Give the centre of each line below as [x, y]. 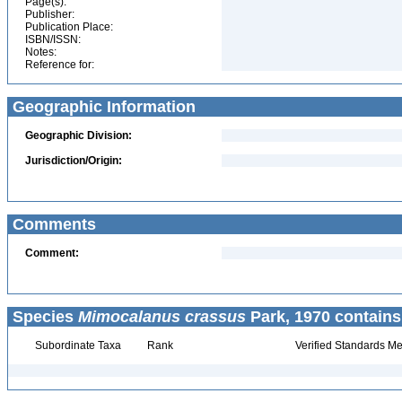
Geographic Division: [79, 135]
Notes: [41, 52]
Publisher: [50, 14]
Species [43, 317]
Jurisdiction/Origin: [74, 161]
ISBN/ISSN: [53, 39]
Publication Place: [69, 27]
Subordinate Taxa [76, 345]
